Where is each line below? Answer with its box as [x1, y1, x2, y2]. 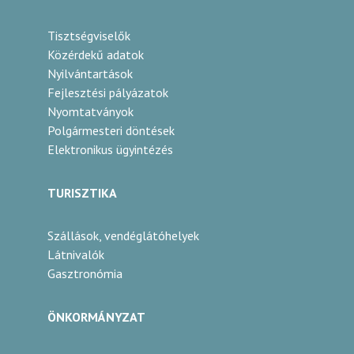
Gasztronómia [47, 265, 122, 281]
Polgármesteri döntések [47, 122, 175, 138]
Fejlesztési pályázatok [47, 85, 168, 100]
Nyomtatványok [47, 104, 134, 119]
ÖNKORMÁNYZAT [47, 309, 145, 325]
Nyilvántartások [47, 66, 133, 81]
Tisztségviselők [47, 28, 130, 43]
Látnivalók [47, 247, 104, 262]
